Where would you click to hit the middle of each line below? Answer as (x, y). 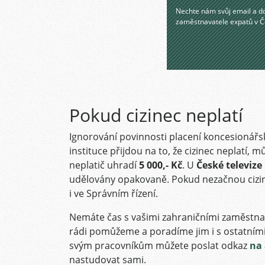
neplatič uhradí (104, 165)
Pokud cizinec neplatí (156, 115)
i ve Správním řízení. (114, 193)
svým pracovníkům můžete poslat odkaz (159, 245)
